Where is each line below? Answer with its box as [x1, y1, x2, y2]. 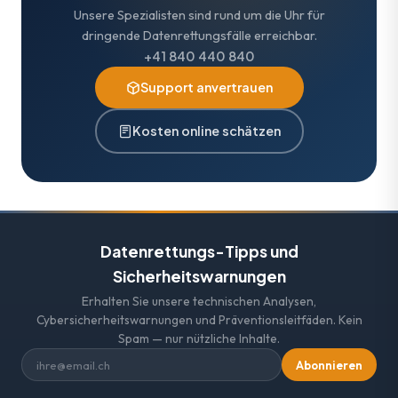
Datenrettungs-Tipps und [99, 242, 298, 262]
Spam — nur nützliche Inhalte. [118, 330, 280, 347]
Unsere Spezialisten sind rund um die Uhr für [73, 7, 325, 24]
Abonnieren [296, 357, 362, 372]
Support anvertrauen [139, 79, 273, 96]
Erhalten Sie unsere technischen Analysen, [82, 293, 316, 310]
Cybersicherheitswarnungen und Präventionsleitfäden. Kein [36, 312, 362, 329]
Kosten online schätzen [131, 123, 281, 139]
